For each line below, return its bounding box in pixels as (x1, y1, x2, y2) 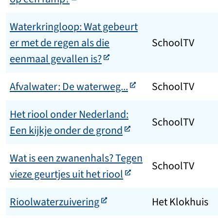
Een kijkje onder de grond (10, 123, 123, 138)
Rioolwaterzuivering (10, 195, 99, 209)
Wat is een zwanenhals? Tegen (10, 151, 143, 165)
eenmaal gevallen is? (10, 52, 102, 66)
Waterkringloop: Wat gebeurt (10, 19, 138, 34)
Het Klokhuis (152, 195, 208, 209)
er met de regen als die (10, 36, 109, 50)
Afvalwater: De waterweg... (10, 79, 128, 94)
